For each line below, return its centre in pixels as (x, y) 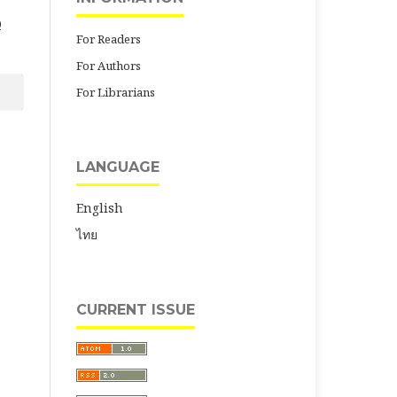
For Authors (109, 65)
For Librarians (116, 92)
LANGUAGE (118, 167)
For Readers (109, 39)
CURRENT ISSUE (136, 309)
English (100, 207)
